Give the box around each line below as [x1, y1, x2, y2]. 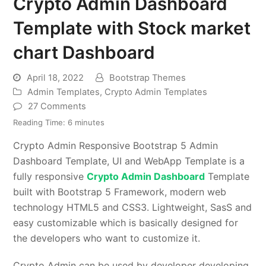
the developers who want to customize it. [13, 232, 201, 245]
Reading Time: [13, 118, 68, 128]
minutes [75, 118, 105, 128]
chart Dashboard [13, 42, 156, 64]
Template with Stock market [13, 17, 251, 39]
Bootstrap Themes [109, 72, 186, 84]
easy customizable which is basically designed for [13, 217, 239, 229]
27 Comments [28, 101, 87, 112]
